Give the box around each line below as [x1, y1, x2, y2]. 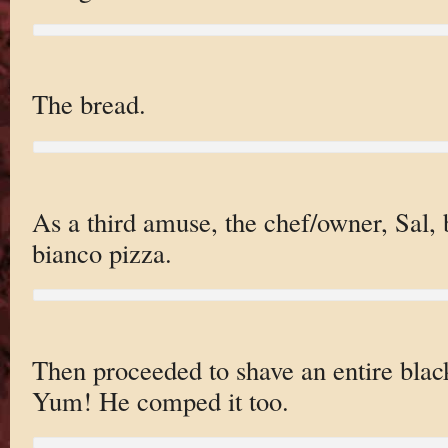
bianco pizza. [31, 234, 172, 270]
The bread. [31, 86, 146, 122]
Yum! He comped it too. [31, 382, 289, 418]
